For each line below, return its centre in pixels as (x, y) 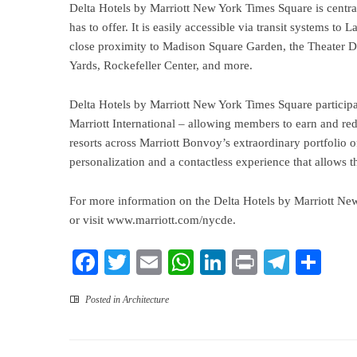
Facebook (147, 262)
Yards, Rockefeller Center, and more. (161, 65)
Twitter (167, 262)
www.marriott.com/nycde (170, 220)
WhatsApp (248, 262)
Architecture (146, 300)
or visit (88, 220)
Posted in (103, 300)
